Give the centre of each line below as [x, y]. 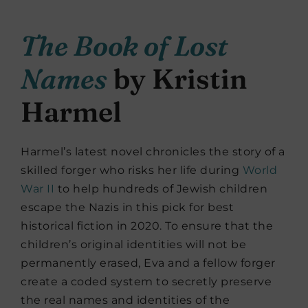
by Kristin [177, 79]
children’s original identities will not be [133, 245]
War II [37, 189]
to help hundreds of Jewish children [161, 189]
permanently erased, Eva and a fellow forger [148, 263]
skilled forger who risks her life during [132, 170]
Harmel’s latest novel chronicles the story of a [153, 152]
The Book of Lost [124, 46]
